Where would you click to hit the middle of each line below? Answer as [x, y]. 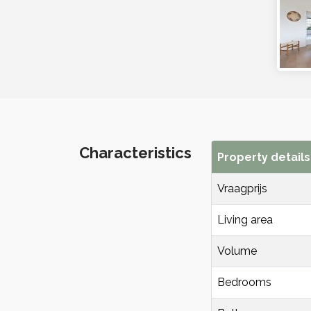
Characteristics [135, 152]
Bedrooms [244, 282]
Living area [245, 219]
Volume [237, 251]
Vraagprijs [242, 188]
